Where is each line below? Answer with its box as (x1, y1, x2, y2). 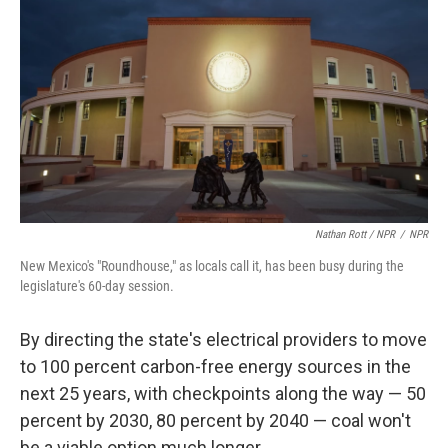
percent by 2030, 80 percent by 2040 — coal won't (20, 409, 411, 431)
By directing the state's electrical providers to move (20, 328, 427, 350)
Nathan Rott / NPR (315, 227, 395, 241)
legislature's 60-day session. (20, 277, 174, 294)
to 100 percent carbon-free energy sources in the (20, 355, 411, 377)
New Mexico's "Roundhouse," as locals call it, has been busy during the (20, 257, 404, 274)
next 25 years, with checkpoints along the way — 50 (20, 382, 426, 404)
